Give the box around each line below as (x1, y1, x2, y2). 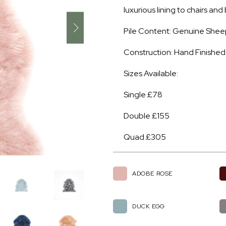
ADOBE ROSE (132, 169, 173, 178)
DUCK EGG (132, 202, 165, 210)
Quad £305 (124, 132, 166, 142)
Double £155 (124, 110, 169, 121)
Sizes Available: (124, 68, 178, 79)
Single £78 (124, 89, 162, 100)
